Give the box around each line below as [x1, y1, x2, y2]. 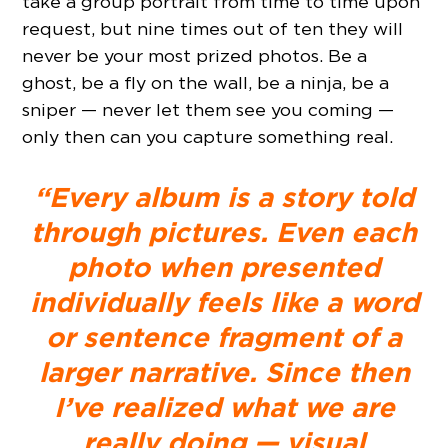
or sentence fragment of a [46, 319, 402, 356]
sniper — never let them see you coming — [22, 99, 395, 121]
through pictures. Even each [31, 214, 417, 251]
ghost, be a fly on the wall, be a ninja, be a [22, 72, 390, 94]
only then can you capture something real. [22, 126, 394, 148]
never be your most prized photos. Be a [22, 45, 368, 67]
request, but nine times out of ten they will [22, 18, 404, 40]
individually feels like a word [29, 284, 419, 321]
